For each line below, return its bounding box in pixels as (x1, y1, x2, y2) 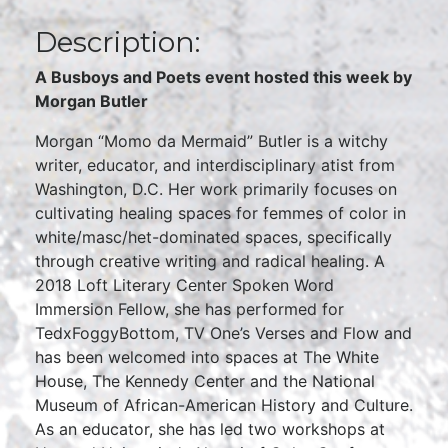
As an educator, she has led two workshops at (35, 419, 385, 439)
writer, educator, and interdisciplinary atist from (35, 155, 395, 175)
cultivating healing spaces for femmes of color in (35, 203, 406, 223)
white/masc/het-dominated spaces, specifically (35, 227, 392, 247)
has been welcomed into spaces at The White (35, 347, 379, 367)
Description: (35, 25, 200, 59)
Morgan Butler (35, 91, 148, 111)
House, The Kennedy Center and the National (35, 371, 375, 391)
